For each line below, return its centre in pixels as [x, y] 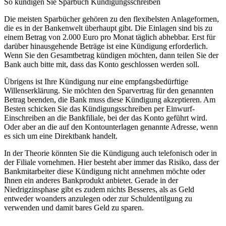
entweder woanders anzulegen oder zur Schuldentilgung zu [98, 199]
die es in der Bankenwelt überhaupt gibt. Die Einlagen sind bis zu [108, 28]
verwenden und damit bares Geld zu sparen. [74, 208]
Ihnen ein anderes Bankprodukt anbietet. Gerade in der [91, 180]
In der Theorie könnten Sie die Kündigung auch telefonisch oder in [110, 153]
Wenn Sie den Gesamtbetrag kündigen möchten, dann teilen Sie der [111, 55]
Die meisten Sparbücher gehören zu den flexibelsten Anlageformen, [111, 19]
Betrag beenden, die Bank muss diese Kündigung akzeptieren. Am [110, 100]
